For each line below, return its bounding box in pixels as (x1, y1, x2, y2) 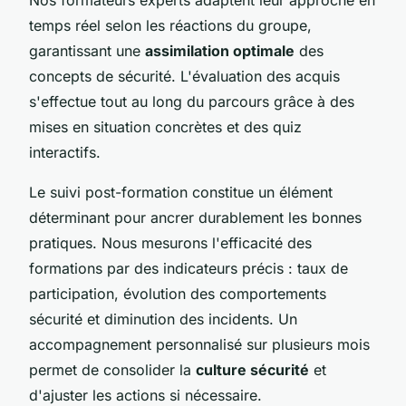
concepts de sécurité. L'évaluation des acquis (29, 66, 340, 85)
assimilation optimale (145, 41, 295, 60)
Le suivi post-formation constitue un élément (29, 182, 333, 201)
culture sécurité (196, 360, 309, 379)
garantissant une (29, 41, 145, 60)
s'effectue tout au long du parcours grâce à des (29, 92, 354, 111)
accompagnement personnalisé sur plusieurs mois (29, 334, 370, 353)
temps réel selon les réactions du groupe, (29, 15, 312, 34)
